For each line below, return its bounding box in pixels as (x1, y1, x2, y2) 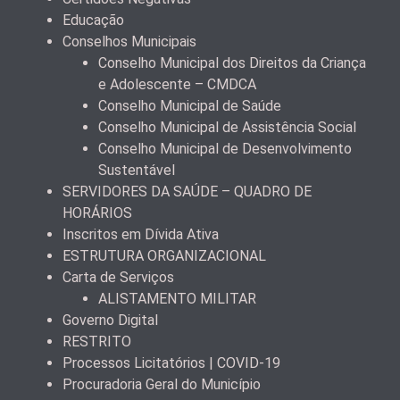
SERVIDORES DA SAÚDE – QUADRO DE (62, 182, 312, 200)
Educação (62, 11, 124, 29)
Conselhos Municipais (62, 32, 196, 50)
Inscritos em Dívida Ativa (62, 225, 219, 243)
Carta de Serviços (62, 268, 174, 286)
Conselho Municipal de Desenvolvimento (98, 139, 352, 157)
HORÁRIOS (62, 204, 132, 221)
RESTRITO (62, 332, 131, 350)
